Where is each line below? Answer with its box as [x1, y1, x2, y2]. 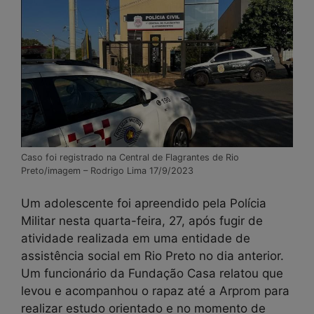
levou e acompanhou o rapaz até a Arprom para [21, 284, 289, 299]
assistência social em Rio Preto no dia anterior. [21, 249, 284, 264]
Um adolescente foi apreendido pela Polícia [21, 196, 266, 211]
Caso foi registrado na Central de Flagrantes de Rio [21, 151, 239, 163]
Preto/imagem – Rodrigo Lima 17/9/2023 [21, 165, 193, 176]
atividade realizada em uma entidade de [21, 231, 250, 246]
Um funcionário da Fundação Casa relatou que [21, 266, 283, 281]
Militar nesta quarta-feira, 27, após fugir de [21, 214, 263, 228]
